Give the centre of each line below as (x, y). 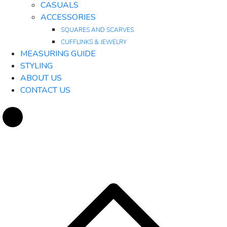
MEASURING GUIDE (58, 54)
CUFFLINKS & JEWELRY (94, 42)
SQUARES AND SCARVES (97, 30)
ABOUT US (41, 78)
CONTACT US (45, 90)
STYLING (36, 66)
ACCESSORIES (68, 17)
